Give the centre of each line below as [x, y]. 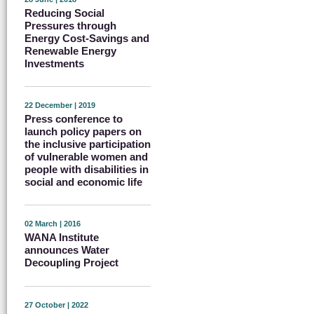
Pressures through [70, 25]
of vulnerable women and [86, 156]
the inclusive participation [88, 144]
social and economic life [83, 182]
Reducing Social [64, 13]
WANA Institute [62, 238]
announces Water [67, 250]
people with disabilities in [87, 169]
